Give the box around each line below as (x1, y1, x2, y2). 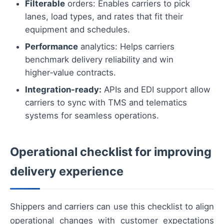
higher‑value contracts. (25, 67, 116, 78)
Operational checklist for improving (10, 144, 211, 159)
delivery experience (10, 164, 123, 179)
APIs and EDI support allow (101, 84, 210, 95)
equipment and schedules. (25, 24, 130, 35)
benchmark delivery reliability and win (25, 54, 173, 65)
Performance (25, 41, 78, 52)
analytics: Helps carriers (78, 41, 174, 52)
